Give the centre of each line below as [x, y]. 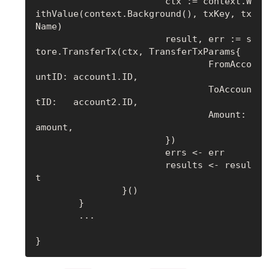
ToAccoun [122, 89]
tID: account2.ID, [86, 102]
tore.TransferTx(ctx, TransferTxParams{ [138, 51]
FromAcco [122, 64]
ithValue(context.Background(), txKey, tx [143, 14]
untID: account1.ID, [86, 77]
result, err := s [100, 39]
